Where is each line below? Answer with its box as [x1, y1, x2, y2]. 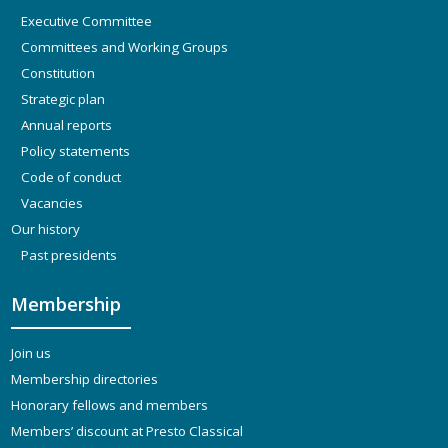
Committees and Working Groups [21, 37, 229, 56]
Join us [11, 343, 52, 362]
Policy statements [21, 141, 131, 160]
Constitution [21, 63, 96, 82]
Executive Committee [21, 11, 153, 30]
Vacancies [21, 193, 84, 212]
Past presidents [21, 245, 118, 264]
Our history [11, 219, 81, 238]
